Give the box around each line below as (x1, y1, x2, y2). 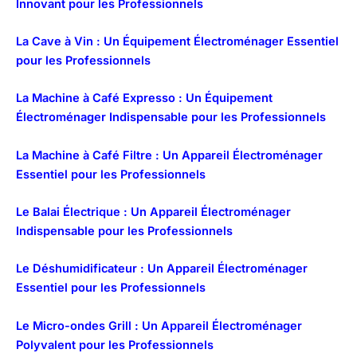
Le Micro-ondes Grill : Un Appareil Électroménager (16, 318, 302, 333)
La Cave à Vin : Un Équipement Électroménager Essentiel (16, 33, 339, 49)
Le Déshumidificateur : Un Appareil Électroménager (16, 261, 308, 277)
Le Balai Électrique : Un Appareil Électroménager (16, 204, 291, 219)
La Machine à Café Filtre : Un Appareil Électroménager (16, 147, 323, 163)
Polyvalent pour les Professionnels (16, 337, 214, 352)
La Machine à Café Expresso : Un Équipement (16, 91, 273, 106)
